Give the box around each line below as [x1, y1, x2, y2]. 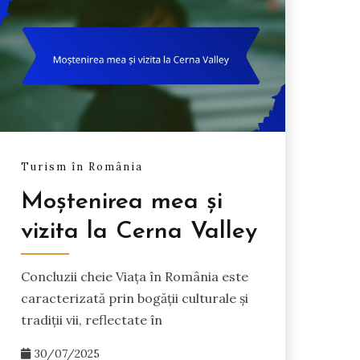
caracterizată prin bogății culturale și [20, 289, 248, 306]
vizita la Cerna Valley [20, 219, 257, 244]
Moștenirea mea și [20, 189, 223, 215]
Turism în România [20, 160, 143, 174]
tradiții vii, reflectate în [20, 311, 162, 328]
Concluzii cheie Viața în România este [20, 268, 248, 284]
